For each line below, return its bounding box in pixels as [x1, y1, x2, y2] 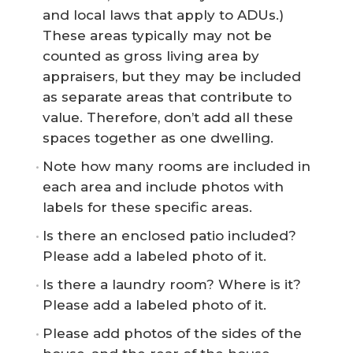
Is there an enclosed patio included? [43, 227, 296, 243]
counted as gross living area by [43, 47, 259, 64]
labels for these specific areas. [43, 199, 252, 215]
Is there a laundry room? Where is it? [43, 276, 301, 292]
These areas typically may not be [43, 27, 272, 43]
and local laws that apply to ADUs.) [43, 6, 284, 23]
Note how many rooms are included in [43, 158, 310, 174]
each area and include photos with [43, 178, 284, 195]
